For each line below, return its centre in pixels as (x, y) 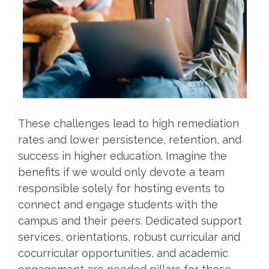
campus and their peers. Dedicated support (130, 220)
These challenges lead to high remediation (128, 123)
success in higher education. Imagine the (122, 156)
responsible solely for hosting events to (121, 188)
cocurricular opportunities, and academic (123, 253)
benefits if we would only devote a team (121, 172)
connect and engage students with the (118, 204)
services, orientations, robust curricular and (129, 237)
